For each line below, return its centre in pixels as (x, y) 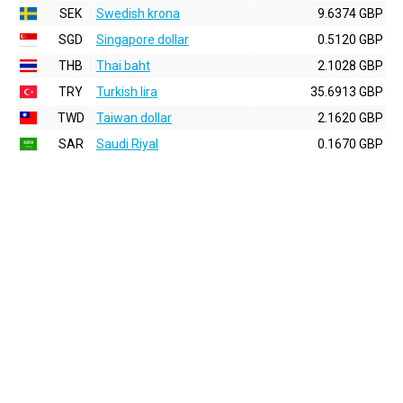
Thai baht (123, 66)
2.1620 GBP (350, 118)
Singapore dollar (143, 40)
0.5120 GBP (350, 40)
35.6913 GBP (347, 92)
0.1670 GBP (350, 144)
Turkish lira (127, 92)
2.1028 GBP (350, 66)
